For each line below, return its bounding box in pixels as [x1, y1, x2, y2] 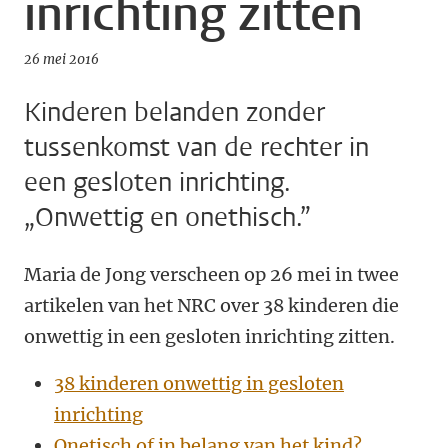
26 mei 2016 [24, 51, 99, 68]
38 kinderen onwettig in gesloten [54, 372, 344, 395]
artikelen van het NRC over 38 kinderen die [24, 294, 399, 317]
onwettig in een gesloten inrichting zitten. [24, 325, 399, 348]
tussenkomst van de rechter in [24, 130, 369, 165]
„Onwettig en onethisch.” [24, 200, 311, 235]
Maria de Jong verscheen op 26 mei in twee [24, 263, 399, 286]
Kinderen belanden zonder [24, 95, 325, 130]
